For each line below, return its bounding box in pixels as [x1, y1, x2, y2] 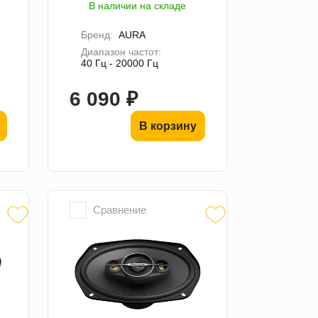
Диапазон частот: [81, 45, 162, 57]
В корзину [138, 119, 197, 132]
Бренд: [81, 28, 114, 40]
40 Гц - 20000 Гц [81, 57, 159, 69]
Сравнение [93, 203, 147, 216]
